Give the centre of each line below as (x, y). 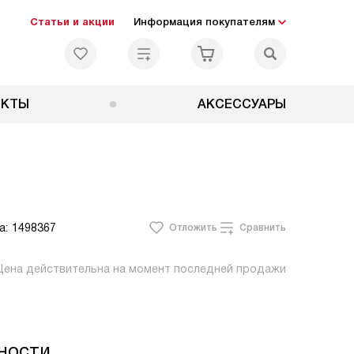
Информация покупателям (204, 22)
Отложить (193, 228)
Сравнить (263, 228)
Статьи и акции (72, 22)
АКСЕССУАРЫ (241, 104)
